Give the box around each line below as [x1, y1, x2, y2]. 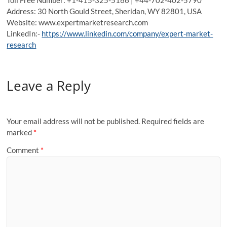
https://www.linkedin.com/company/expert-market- [42, 28, 213, 38]
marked [7, 127, 34, 137]
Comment [7, 145, 41, 155]
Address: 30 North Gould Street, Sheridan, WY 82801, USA [7, 6, 202, 16]
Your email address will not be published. [7, 116, 140, 126]
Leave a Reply [7, 77, 91, 95]
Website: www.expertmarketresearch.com [7, 17, 148, 27]
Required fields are [141, 116, 205, 126]
